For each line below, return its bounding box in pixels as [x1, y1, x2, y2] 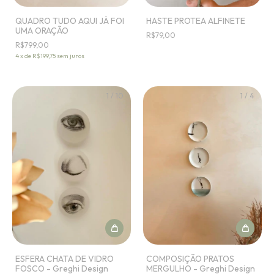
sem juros [57, 52, 84, 61]
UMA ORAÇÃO [15, 25, 68, 37]
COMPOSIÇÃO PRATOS [146, 253, 234, 264]
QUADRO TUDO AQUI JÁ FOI [15, 15, 124, 27]
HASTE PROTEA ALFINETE [146, 15, 245, 27]
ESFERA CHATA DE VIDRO [15, 253, 114, 264]
